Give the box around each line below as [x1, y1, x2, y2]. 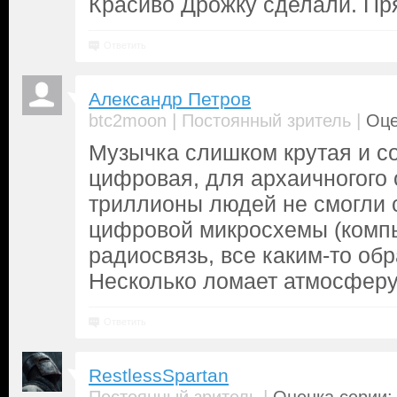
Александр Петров [89, 89, 251, 110]
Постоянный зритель [182, 111, 351, 130]
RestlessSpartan [89, 365, 229, 386]
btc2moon [89, 111, 167, 130]
